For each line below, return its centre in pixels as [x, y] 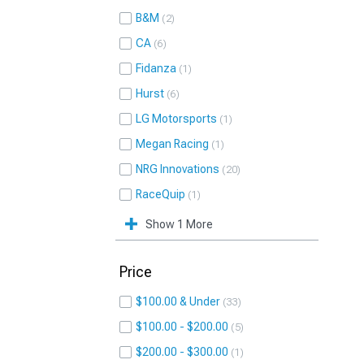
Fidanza [156, 68]
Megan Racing [172, 144]
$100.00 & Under [178, 301]
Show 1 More [179, 224]
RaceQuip [160, 194]
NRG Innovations [178, 169]
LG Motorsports [176, 119]
